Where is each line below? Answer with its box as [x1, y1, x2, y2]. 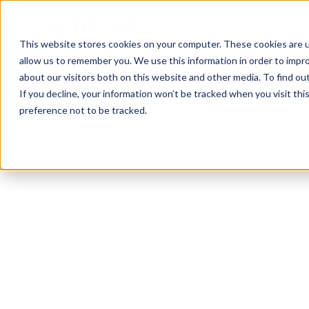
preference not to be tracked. [19, 104, 147, 116]
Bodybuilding [72, 250, 147, 264]
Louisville [80, 172, 138, 187]
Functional [216, 250, 276, 264]
